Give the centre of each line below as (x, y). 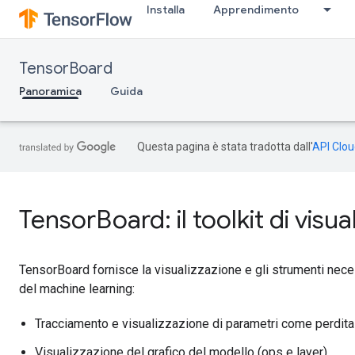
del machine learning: (77, 289)
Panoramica (50, 91)
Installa (166, 10)
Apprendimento (256, 10)
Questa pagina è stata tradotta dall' (225, 147)
